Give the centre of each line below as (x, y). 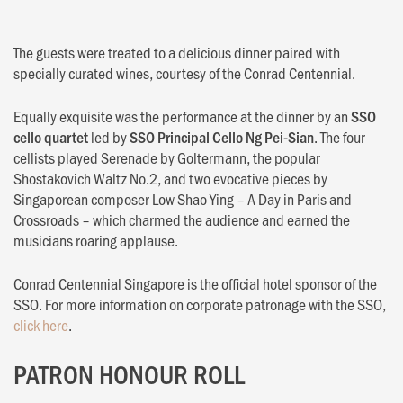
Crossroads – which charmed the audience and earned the (182, 219)
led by (109, 136)
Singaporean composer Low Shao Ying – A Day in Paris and (183, 198)
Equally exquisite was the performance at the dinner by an (182, 116)
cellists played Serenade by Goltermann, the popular (167, 157)
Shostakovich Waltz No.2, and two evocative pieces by (170, 178)
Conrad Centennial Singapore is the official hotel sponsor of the (195, 283)
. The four (340, 136)
